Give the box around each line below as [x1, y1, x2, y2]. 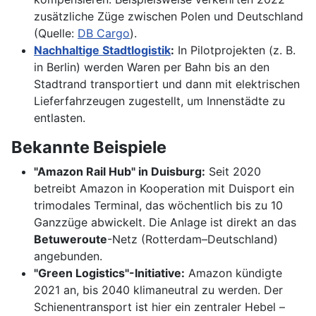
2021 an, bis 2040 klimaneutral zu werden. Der [34, 283, 283, 298]
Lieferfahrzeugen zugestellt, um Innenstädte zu [34, 94, 285, 109]
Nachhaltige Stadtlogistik [34, 43, 171, 58]
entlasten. [34, 111, 85, 126]
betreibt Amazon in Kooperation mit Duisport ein [34, 181, 294, 196]
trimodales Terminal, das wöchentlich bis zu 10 [34, 198, 283, 213]
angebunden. [34, 249, 102, 264]
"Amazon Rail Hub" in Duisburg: [34, 164, 205, 179]
